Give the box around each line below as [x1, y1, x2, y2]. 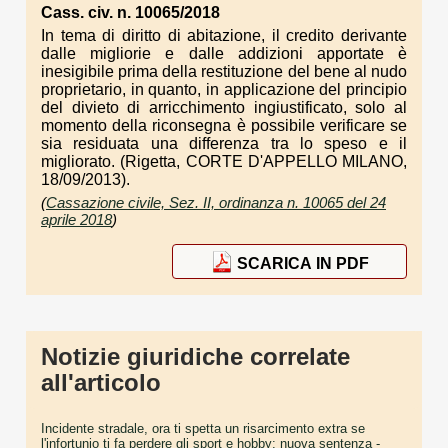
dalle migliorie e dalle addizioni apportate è [41, 45, 407, 63]
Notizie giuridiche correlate [41, 343, 350, 371]
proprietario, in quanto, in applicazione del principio [41, 81, 407, 99]
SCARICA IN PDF [236, 254, 369, 272]
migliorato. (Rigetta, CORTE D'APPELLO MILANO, [41, 153, 407, 171]
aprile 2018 [41, 211, 112, 229]
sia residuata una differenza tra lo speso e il [41, 135, 407, 153]
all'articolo [41, 369, 161, 397]
